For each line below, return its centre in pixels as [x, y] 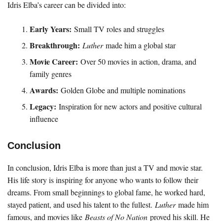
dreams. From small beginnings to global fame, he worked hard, [106, 192]
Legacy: [43, 106]
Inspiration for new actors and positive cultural [129, 106]
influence [44, 118]
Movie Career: [54, 61]
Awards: [44, 90]
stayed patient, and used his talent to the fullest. [81, 204]
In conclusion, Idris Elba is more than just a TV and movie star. [105, 167]
